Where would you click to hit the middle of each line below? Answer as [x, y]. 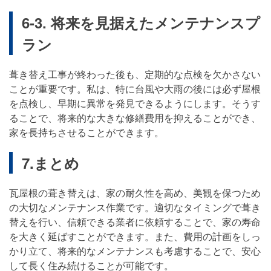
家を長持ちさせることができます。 [87, 132]
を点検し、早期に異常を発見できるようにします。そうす [135, 103]
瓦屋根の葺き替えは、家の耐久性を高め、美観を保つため [135, 193]
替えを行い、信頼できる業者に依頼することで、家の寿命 [135, 222]
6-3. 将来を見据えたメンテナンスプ [141, 23]
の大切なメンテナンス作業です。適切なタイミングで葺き [135, 207]
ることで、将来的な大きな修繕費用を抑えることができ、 [135, 118]
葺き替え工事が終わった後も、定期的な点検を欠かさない [135, 74]
